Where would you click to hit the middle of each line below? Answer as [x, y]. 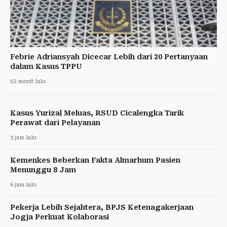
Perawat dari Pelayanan [55, 122]
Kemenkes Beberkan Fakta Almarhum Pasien [95, 160]
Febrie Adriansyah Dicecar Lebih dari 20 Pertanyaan [109, 56]
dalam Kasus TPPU [46, 66]
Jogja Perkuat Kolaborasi [60, 217]
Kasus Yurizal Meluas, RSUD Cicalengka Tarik [97, 113]
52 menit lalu [28, 81]
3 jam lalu [23, 137]
